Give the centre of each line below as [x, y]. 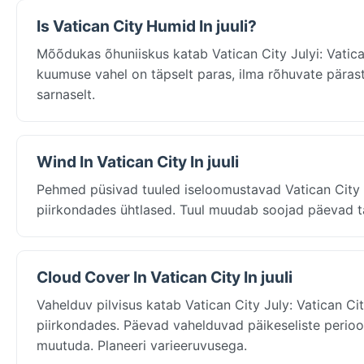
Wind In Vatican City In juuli [138, 161]
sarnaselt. [66, 94]
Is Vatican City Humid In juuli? [147, 26]
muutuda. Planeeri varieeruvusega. [142, 345]
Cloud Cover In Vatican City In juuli [165, 277]
